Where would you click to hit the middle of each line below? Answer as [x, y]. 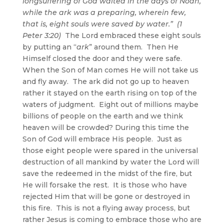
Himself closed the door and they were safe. [104, 58]
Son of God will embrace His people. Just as [102, 139]
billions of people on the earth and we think [102, 116]
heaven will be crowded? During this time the [105, 127]
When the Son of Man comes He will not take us [110, 70]
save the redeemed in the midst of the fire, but [107, 173]
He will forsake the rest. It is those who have [104, 185]
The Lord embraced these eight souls [131, 35]
